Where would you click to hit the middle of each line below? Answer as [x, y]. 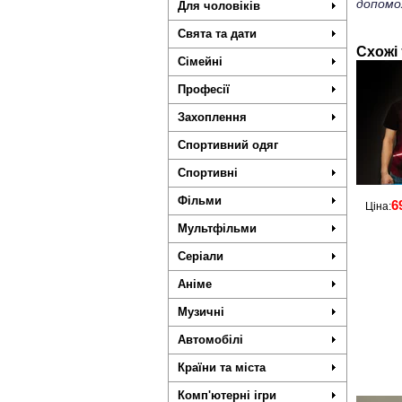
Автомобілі [210, 340]
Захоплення [212, 117]
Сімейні [200, 61]
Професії [204, 89]
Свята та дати [217, 34]
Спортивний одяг [228, 145]
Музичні [201, 312]
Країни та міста [222, 367]
